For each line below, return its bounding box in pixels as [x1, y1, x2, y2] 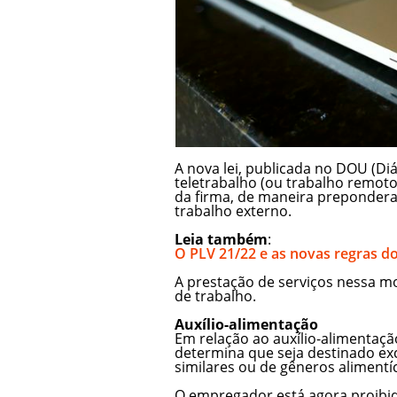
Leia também [175, 229, 268, 249]
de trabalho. [175, 285, 256, 306]
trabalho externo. [175, 200, 292, 221]
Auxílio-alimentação [175, 314, 318, 334]
